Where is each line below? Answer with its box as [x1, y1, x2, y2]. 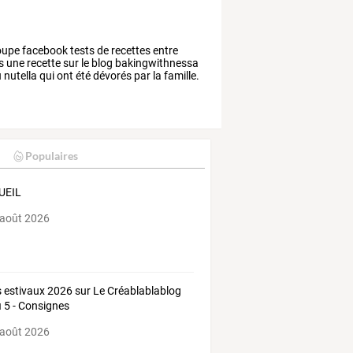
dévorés [91, 69, 132, 82]
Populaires [24, 149, 78, 163]
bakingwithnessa [113, 56, 199, 69]
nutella [2, 69, 38, 82]
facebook [20, 43, 69, 57]
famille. [162, 69, 200, 82]
